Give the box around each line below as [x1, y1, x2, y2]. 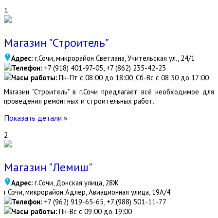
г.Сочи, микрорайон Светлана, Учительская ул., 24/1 [33, 54, 195, 63]
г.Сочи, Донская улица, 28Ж [33, 178, 118, 187]
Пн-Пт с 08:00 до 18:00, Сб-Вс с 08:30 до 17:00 [57, 73, 209, 82]
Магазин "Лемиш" [4, 160, 92, 175]
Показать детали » [4, 113, 68, 123]
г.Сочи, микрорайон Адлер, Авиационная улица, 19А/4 [4, 187, 170, 197]
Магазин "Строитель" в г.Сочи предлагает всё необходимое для [4, 87, 214, 96]
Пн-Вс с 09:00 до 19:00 [57, 207, 132, 216]
